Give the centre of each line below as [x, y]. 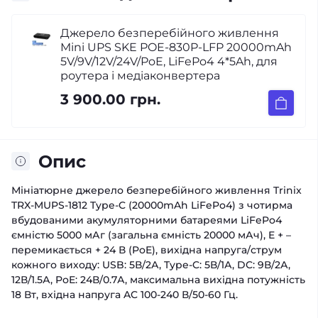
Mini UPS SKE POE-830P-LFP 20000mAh [176, 47]
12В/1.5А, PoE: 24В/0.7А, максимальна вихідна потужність [158, 279]
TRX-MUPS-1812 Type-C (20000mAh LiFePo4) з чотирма [152, 205]
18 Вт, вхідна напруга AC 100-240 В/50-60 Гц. [125, 294]
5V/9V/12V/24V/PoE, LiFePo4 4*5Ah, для [169, 61]
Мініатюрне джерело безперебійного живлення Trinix [157, 190]
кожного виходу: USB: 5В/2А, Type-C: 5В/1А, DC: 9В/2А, [151, 264]
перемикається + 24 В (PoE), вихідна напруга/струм [147, 250]
